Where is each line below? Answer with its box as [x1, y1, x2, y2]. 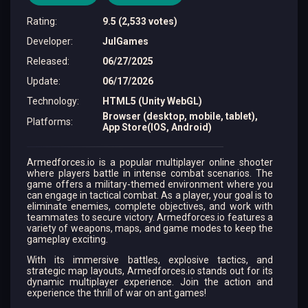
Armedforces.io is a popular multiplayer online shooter [27, 157, 273, 168]
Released [27, 55, 67, 67]
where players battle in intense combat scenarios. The [27, 168, 273, 179]
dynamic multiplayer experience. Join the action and [27, 276, 273, 287]
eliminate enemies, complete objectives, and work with [27, 201, 273, 212]
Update [27, 75, 58, 87]
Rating [27, 15, 55, 27]
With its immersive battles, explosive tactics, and [27, 254, 273, 265]
